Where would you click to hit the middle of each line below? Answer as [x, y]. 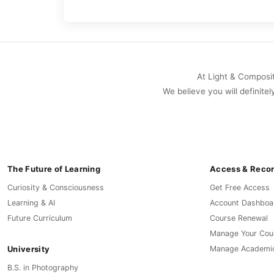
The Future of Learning [54, 168]
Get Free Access [240, 188]
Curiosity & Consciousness [56, 188]
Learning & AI [31, 203]
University [29, 249]
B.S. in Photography [43, 268]
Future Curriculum [40, 218]
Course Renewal [239, 218]
